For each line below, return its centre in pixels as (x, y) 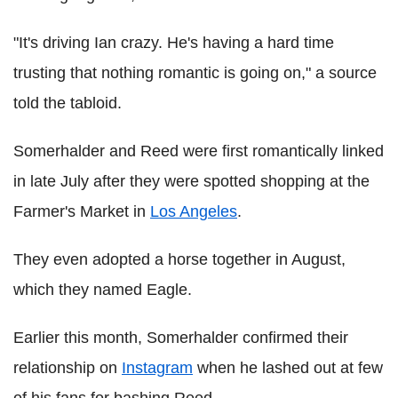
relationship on (68, 367)
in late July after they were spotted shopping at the (191, 181)
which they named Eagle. (103, 289)
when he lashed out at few (288, 367)
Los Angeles (194, 211)
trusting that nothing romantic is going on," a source (195, 72)
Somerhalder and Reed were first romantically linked (199, 151)
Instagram (157, 367)
